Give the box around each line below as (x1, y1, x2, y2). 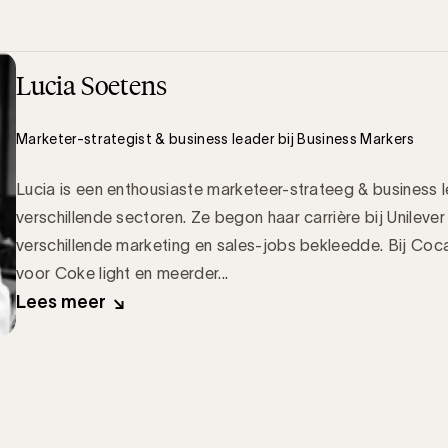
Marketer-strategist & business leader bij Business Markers (16, 131, 415, 148)
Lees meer (16, 292, 106, 313)
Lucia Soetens (16, 70, 167, 103)
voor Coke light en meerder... (16, 264, 229, 283)
